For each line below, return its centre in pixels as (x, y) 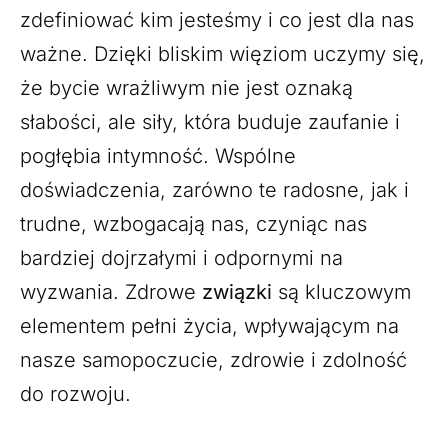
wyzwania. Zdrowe (111, 291)
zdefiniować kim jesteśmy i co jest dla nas (217, 19)
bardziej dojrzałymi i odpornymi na (181, 257)
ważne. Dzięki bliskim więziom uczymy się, (222, 53)
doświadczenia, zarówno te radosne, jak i (214, 189)
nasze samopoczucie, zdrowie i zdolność (213, 359)
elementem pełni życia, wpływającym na (209, 325)
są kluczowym (344, 291)
